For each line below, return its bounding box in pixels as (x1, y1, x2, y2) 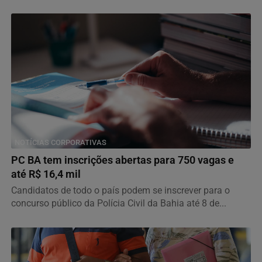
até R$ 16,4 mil (11, 168, 81, 180)
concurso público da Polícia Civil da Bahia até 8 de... (11, 197, 226, 209)
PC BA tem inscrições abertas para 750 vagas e (11, 154, 234, 166)
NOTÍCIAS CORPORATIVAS (15, 137, 106, 147)
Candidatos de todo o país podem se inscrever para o (11, 184, 230, 196)
